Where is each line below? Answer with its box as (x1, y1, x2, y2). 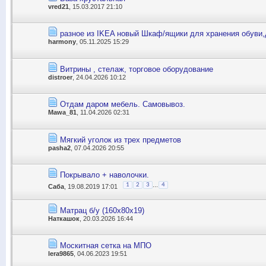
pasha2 (48, 144, 71, 151)
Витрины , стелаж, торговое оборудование (60, 64, 213, 74)
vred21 (48, 3, 69, 10)
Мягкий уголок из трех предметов (60, 135, 181, 144)
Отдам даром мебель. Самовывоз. (60, 100, 185, 109)
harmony (48, 38, 76, 46)
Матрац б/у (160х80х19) (60, 205, 144, 215)
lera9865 (48, 250, 74, 258)
